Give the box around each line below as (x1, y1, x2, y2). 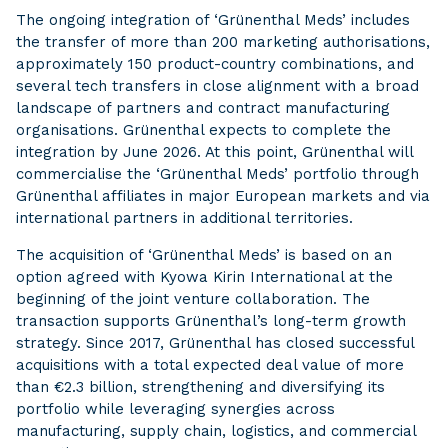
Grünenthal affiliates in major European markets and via (16, 187, 430, 205)
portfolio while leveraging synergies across (16, 400, 335, 418)
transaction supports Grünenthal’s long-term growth (16, 312, 406, 330)
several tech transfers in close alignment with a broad (16, 77, 419, 95)
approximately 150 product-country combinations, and (16, 55, 414, 73)
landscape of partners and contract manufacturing (16, 99, 390, 117)
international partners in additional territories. (16, 209, 353, 227)
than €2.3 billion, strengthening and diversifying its (16, 378, 385, 396)
